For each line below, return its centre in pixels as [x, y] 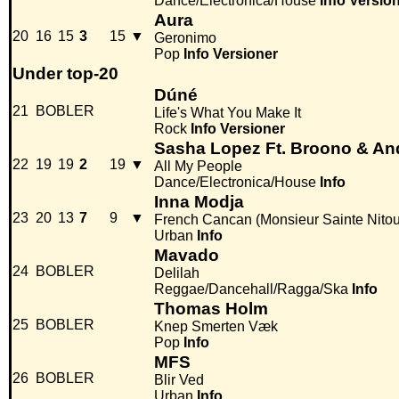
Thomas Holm [211, 309]
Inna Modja [199, 202]
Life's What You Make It [228, 113]
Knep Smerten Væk [216, 327]
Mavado [187, 256]
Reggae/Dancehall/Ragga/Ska [251, 289]
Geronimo [185, 38]
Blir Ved [179, 380]
